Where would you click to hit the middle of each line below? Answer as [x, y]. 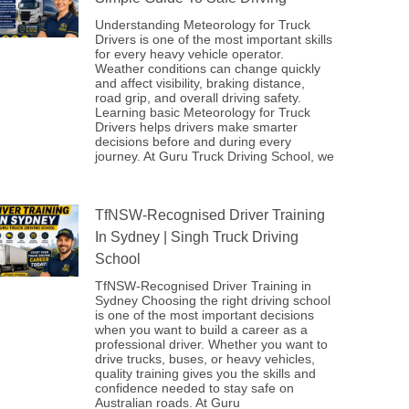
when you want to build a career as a [201, 330]
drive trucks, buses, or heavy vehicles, [205, 359]
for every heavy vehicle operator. [189, 54]
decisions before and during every [193, 142]
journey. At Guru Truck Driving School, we [215, 156]
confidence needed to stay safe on [194, 388]
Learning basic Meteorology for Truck [203, 112]
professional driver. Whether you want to [211, 344]
